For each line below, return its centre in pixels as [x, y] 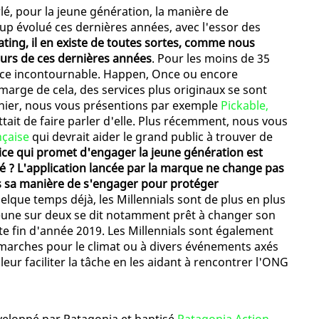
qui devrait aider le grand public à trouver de [151, 137]
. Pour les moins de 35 [211, 59]
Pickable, [245, 106]
